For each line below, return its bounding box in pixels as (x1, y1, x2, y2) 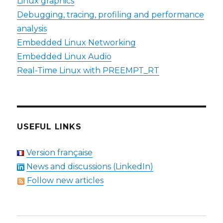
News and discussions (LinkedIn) (26, 161, 154, 171)
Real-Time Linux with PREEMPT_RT (17, 65, 160, 75)
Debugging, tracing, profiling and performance (17, 9, 205, 19)
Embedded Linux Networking (17, 37, 136, 47)
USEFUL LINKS (17, 121, 82, 131)
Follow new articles (27, 175, 104, 185)
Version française (26, 147, 93, 157)
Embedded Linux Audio (17, 51, 112, 61)
